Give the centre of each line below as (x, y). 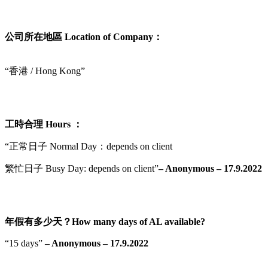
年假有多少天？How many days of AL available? (105, 221)
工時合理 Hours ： (44, 124)
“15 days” (25, 243)
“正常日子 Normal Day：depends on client (89, 146)
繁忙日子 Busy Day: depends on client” (82, 168)
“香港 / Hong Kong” (46, 71)
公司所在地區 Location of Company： (84, 36)
